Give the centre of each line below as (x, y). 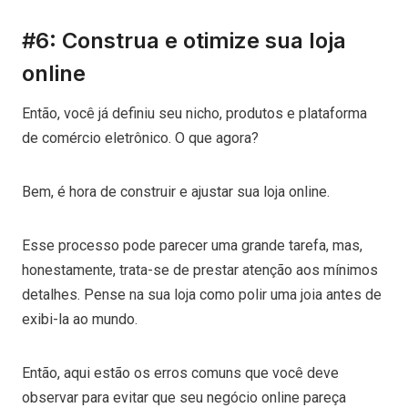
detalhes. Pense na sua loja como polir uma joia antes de (202, 294)
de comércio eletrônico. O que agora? (142, 138)
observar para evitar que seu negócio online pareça (184, 397)
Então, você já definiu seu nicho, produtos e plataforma (194, 113)
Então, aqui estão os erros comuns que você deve (180, 372)
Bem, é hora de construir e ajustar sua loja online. (178, 191)
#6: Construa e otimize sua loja (184, 40)
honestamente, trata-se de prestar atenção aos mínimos (200, 270)
